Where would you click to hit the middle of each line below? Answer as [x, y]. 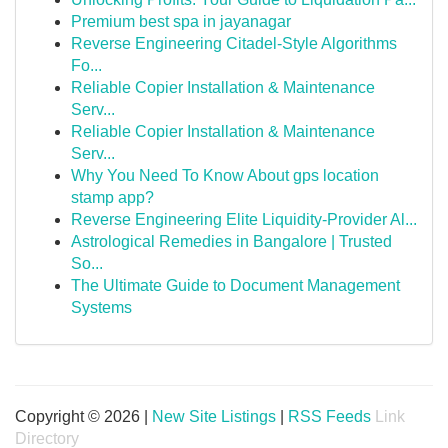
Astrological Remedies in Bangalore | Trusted [231, 241]
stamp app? [112, 197]
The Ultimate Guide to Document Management [235, 285]
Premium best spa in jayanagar [181, 21]
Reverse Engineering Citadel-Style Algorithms [234, 43]
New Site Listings [214, 416]
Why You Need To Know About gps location [225, 175]
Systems [101, 307]
